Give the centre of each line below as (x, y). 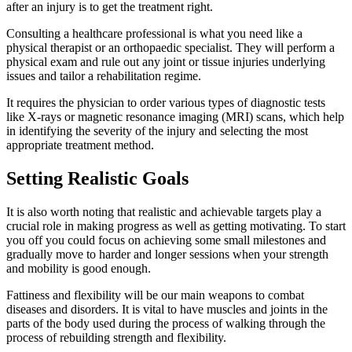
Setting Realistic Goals (97, 179)
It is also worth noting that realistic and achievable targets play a (164, 212)
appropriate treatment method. (80, 145)
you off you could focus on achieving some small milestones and (166, 240)
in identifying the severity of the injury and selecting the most (157, 131)
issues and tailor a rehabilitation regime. (104, 76)
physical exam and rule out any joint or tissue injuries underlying (166, 62)
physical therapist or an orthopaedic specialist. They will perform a (170, 48)
